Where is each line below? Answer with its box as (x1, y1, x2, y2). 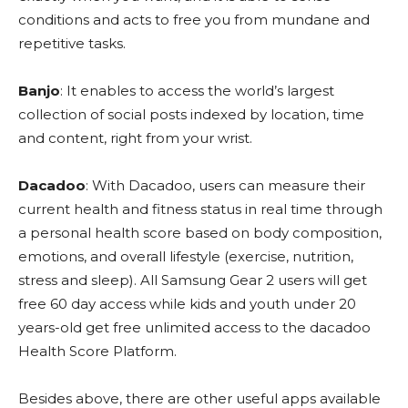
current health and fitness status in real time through (18, 200, 382, 219)
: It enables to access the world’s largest (60, 82, 334, 100)
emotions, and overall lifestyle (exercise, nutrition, (18, 248, 353, 266)
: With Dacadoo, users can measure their (86, 177, 365, 195)
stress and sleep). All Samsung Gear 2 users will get (18, 271, 367, 290)
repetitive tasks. (18, 35, 126, 53)
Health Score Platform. (18, 342, 177, 361)
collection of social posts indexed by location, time (18, 106, 364, 124)
